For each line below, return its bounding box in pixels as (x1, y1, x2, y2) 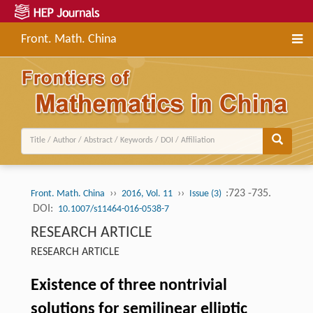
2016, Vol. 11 (121, 188, 173, 199)
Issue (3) (189, 188, 224, 199)
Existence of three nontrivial (30, 277, 227, 294)
